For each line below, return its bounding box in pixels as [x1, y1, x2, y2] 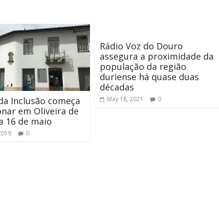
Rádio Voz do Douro [100, 40, 183, 52]
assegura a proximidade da [100, 50, 214, 62]
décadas [100, 81, 134, 93]
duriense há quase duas [100, 70, 199, 83]
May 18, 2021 [107, 94, 143, 103]
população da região [100, 60, 186, 72]
